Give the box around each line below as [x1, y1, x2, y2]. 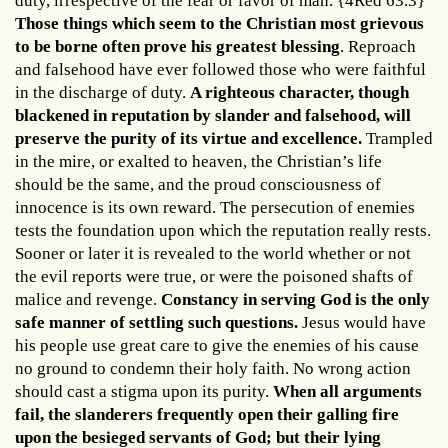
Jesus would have [298, 312, 426, 332]
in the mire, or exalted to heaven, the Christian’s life [15, 151, 382, 171]
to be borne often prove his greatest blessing [15, 36, 340, 56]
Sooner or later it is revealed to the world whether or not [15, 243, 411, 263]
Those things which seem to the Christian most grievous [15, 13, 424, 33]
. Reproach [340, 36, 416, 56]
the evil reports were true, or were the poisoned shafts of [15, 266, 413, 286]
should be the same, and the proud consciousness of [15, 174, 381, 194]
